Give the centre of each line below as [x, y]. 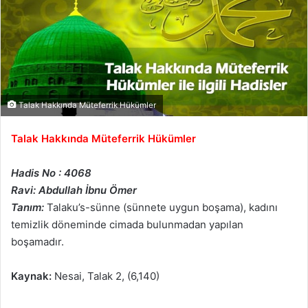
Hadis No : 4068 [51, 173]
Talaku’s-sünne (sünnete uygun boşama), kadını [162, 208]
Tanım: [27, 208]
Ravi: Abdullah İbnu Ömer [74, 190]
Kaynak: [31, 276]
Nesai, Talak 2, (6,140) [106, 276]
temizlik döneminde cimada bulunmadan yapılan [127, 225]
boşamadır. [37, 242]
